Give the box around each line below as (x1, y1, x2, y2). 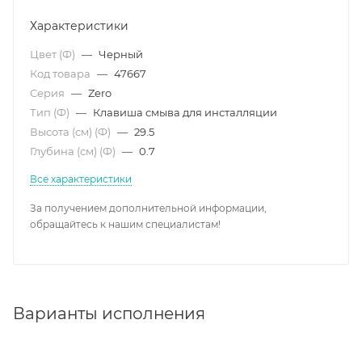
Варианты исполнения (13, 303, 205, 323)
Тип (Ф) (30, 105, 72, 119)
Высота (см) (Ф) (30, 124, 113, 138)
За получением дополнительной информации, (30, 201, 267, 214)
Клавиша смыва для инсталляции (93, 105, 277, 119)
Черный (99, 47, 143, 61)
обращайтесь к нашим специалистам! (30, 217, 221, 230)
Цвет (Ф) (30, 47, 78, 61)
